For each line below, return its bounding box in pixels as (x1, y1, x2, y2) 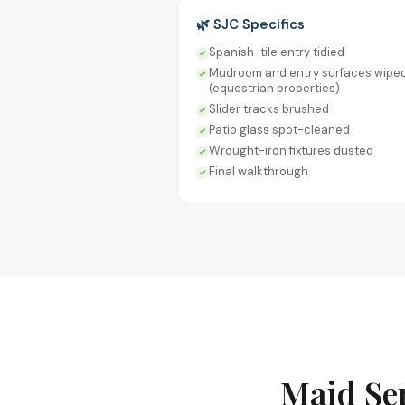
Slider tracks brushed (209, 100, 329, 117)
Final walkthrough (209, 163, 308, 179)
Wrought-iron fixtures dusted (209, 142, 373, 158)
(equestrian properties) (209, 80, 340, 96)
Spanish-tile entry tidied (209, 43, 344, 60)
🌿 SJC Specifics (196, 14, 305, 33)
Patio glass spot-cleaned (209, 121, 350, 137)
